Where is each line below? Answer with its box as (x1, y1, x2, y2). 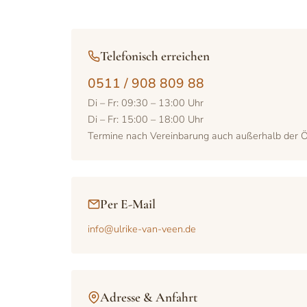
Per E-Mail (100, 196, 156, 212)
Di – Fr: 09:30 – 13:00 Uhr (88, 96, 204, 110)
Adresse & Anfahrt (100, 289, 197, 306)
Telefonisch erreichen (100, 48, 210, 64)
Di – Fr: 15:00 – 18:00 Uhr (88, 112, 204, 126)
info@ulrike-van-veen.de (88, 222, 196, 236)
